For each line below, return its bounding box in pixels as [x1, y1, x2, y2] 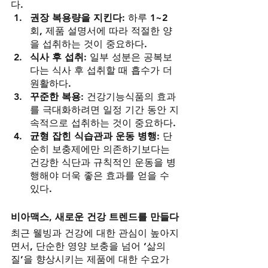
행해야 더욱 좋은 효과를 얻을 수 [30, 170, 172, 182]
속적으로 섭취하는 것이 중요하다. [30, 117, 176, 129]
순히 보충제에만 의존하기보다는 [30, 144, 173, 156]
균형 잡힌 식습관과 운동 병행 [30, 130, 157, 142]
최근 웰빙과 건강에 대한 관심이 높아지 [11, 227, 179, 239]
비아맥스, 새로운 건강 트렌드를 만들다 [11, 211, 179, 223]
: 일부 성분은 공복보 [84, 51, 172, 63]
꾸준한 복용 [30, 91, 81, 103]
